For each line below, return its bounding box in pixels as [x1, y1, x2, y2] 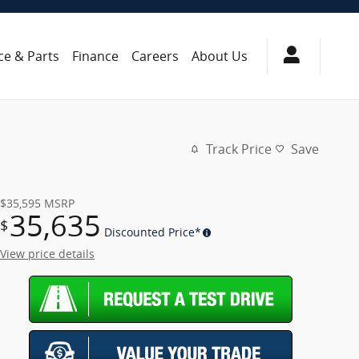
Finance [72, 46, 119, 65]
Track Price [206, 140, 272, 159]
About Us [192, 46, 248, 65]
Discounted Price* [104, 224, 201, 240]
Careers [131, 46, 179, 65]
